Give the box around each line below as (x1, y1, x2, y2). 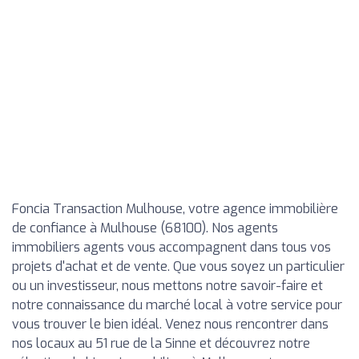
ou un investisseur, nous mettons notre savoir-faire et (12, 277, 323, 294)
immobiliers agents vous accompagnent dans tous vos (12, 239, 331, 256)
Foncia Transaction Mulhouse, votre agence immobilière (12, 200, 338, 217)
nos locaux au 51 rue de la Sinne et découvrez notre (12, 335, 310, 352)
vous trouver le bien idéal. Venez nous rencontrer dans (12, 316, 329, 333)
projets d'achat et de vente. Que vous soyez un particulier (12, 258, 345, 275)
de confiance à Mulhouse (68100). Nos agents (12, 220, 278, 236)
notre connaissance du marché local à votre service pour (12, 296, 342, 313)
